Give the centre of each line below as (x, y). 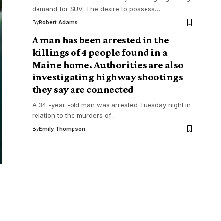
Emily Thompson (62, 129)
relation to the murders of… (74, 115)
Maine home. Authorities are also (108, 65)
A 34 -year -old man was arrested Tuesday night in (111, 105)
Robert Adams (58, 22)
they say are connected (83, 89)
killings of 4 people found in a (100, 52)
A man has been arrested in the (100, 40)
